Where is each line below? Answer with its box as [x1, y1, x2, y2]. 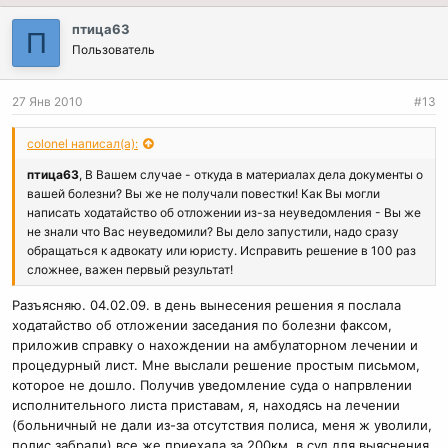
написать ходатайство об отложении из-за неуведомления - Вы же [27, 204, 421, 220]
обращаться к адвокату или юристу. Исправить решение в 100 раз [27, 242, 416, 258]
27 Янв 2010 [12, 93, 83, 109]
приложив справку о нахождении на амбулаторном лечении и [12, 337, 418, 354]
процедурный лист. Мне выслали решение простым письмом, [12, 357, 420, 374]
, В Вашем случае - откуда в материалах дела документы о [79, 166, 423, 182]
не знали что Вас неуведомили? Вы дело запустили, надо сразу [27, 223, 399, 239]
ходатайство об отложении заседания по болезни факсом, [12, 317, 392, 334]
